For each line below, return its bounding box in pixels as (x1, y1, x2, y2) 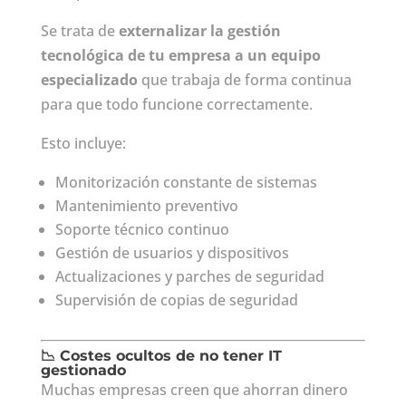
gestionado (40, 361, 126, 379)
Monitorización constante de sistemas (54, 171, 317, 192)
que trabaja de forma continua (137, 69, 352, 90)
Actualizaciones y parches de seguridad (54, 266, 324, 286)
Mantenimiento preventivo (54, 195, 238, 216)
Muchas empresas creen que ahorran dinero (40, 379, 348, 400)
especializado (40, 69, 138, 90)
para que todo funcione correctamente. (40, 93, 313, 114)
